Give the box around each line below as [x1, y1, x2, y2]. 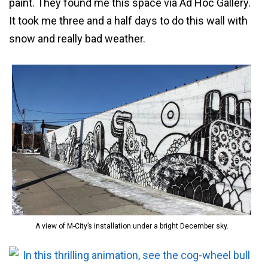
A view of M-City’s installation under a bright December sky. [35, 222, 229, 231]
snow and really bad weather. [9, 32, 145, 45]
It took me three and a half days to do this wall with [9, 14, 248, 28]
